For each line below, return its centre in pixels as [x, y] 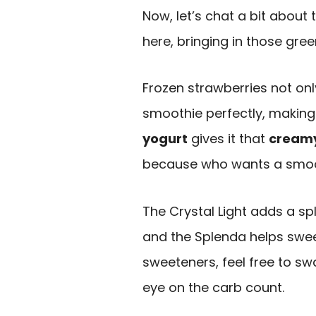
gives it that [228, 139]
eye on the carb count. [213, 287]
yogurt [165, 139]
